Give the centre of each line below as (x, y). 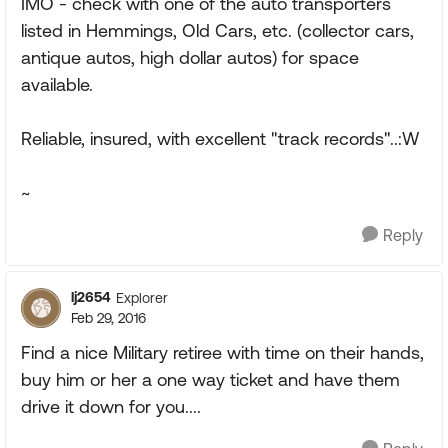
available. (57, 84)
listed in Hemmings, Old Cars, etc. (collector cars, (217, 30)
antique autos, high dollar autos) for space (190, 57)
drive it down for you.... (111, 406)
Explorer (142, 297)
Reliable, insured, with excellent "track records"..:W (220, 138)
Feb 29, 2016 (108, 318)
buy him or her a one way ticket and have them (210, 379)
